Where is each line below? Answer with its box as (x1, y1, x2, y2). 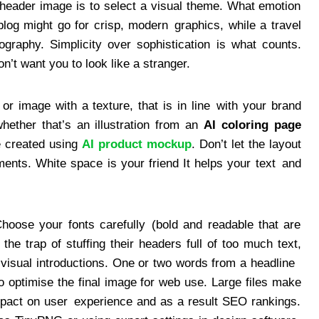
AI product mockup (81, 137, 192, 151)
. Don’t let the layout (191, 137, 301, 151)
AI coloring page (203, 117, 301, 132)
